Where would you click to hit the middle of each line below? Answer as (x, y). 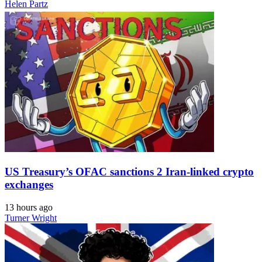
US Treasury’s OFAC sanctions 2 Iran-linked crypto (129, 171)
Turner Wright (31, 218)
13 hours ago (29, 207)
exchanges (29, 184)
